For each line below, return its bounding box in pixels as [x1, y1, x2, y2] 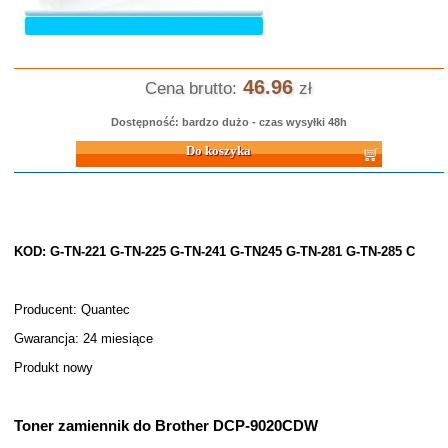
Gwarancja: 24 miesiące [13, 331, 153, 346]
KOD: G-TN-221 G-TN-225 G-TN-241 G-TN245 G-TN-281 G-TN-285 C [13, 244, 415, 259]
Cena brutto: [145, 79, 238, 98]
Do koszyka [13, 138, 81, 152]
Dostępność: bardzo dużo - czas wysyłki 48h [110, 116, 347, 128]
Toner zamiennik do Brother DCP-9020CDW [13, 417, 318, 434]
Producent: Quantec [13, 302, 130, 317]
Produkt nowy [13, 360, 93, 375]
